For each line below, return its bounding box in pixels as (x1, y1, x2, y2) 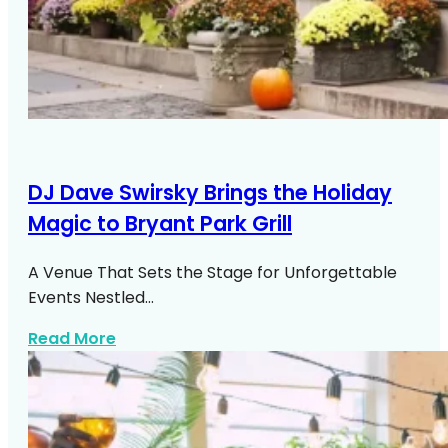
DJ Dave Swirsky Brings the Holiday (28, 177, 392, 207)
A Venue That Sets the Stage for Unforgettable (28, 260, 397, 284)
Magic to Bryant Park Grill (28, 208, 292, 238)
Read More (28, 326, 116, 350)
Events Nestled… (28, 285, 154, 309)
